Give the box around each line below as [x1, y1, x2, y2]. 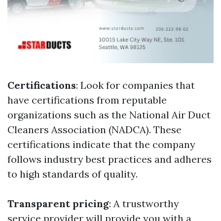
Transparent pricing [7, 197, 109, 210]
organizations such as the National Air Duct [7, 109, 211, 121]
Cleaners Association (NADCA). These [7, 123, 182, 136]
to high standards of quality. [7, 168, 138, 181]
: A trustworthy [109, 197, 179, 210]
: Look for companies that [76, 79, 195, 92]
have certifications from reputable [7, 94, 167, 107]
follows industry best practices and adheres [7, 153, 212, 166]
